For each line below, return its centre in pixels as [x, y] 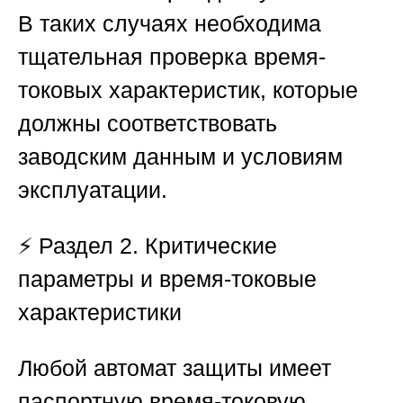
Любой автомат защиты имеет [175, 368]
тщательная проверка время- [172, 57]
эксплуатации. [93, 190]
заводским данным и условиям [180, 157]
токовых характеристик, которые [188, 90]
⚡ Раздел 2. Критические [148, 246]
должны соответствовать [148, 124]
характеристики [100, 313]
